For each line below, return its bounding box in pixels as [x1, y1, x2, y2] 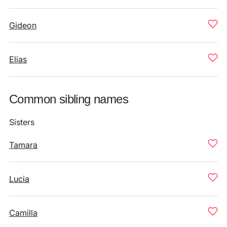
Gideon [9, 20, 36, 30]
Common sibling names [9, 92, 128, 106]
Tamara [9, 140, 37, 150]
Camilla [9, 208, 37, 218]
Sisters [9, 117, 34, 127]
